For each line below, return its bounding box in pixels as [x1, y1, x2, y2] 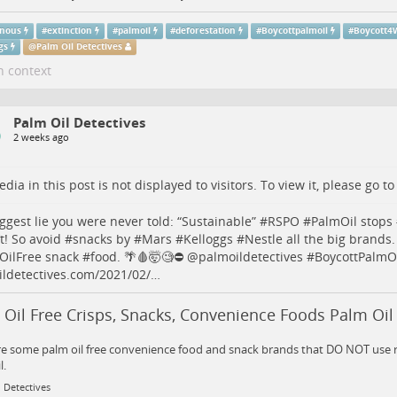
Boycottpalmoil [261, 25, 329, 36]
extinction [47, 25, 93, 36]
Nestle [244, 230, 283, 247]
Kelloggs [183, 230, 233, 247]
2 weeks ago [12, 130, 69, 144]
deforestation [175, 25, 237, 36]
